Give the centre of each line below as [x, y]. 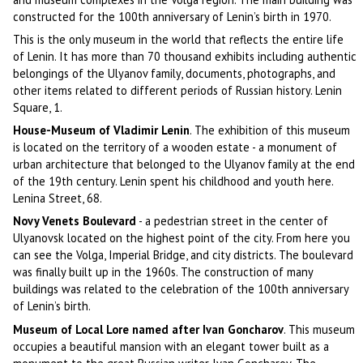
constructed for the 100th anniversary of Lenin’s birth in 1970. [173, 16]
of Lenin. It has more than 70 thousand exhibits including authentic [185, 56]
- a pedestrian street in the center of [233, 221]
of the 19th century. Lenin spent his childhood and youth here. [173, 181]
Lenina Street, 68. [58, 199]
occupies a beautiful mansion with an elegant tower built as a [171, 346]
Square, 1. [38, 107]
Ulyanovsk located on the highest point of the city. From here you [182, 238]
